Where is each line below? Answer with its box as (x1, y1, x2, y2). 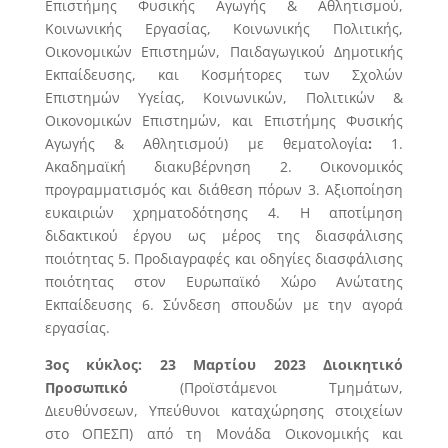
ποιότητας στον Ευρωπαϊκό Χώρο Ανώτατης (44, 272, 404, 291)
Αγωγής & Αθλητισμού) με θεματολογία (44, 134, 368, 153)
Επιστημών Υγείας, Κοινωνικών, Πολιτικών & (44, 88, 404, 107)
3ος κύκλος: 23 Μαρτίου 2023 (44, 355, 306, 374)
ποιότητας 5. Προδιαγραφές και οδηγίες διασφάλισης (44, 249, 404, 268)
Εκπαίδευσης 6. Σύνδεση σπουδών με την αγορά (44, 295, 404, 314)
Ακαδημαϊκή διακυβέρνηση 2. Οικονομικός (44, 157, 404, 176)
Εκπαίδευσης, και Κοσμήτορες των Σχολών (44, 65, 404, 84)
